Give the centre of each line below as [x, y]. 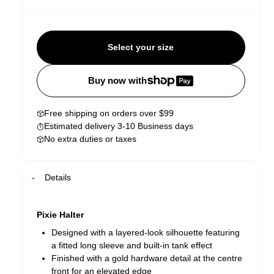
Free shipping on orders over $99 [109, 113]
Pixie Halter [60, 215]
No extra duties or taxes [90, 139]
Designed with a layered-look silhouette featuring [145, 233]
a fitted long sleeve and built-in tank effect [131, 246]
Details [57, 178]
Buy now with [118, 81]
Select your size [141, 47]
